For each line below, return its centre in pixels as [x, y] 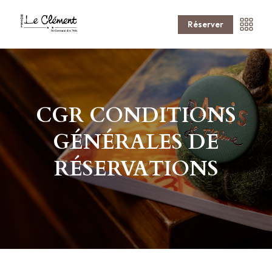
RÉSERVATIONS [136, 169]
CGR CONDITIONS [136, 116]
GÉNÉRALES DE [136, 142]
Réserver [206, 24]
